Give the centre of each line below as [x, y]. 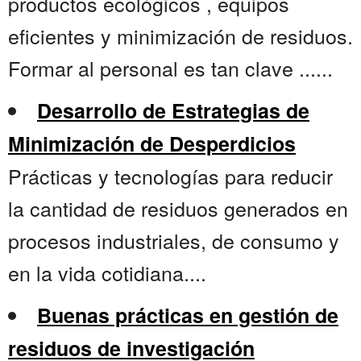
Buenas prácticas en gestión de [188, 315]
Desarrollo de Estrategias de [173, 111]
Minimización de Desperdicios [152, 144]
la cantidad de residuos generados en [178, 208]
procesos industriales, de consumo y [174, 241]
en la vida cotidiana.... [107, 273]
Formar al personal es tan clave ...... [170, 68]
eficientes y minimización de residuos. [180, 36]
